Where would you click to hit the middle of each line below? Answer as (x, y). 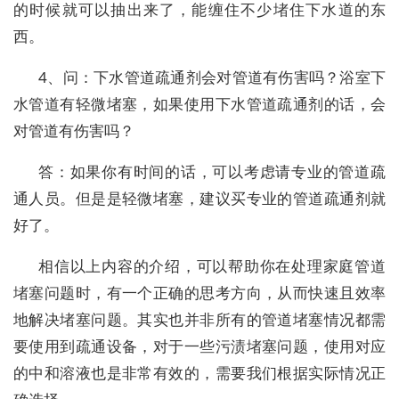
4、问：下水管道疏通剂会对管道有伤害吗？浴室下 (212, 77)
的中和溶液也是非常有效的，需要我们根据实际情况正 (199, 373)
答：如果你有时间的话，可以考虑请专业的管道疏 (212, 172)
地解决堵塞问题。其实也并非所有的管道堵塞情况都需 (199, 320)
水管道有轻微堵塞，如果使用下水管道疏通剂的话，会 (199, 104)
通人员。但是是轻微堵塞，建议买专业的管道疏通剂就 (199, 199)
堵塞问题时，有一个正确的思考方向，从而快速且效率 (199, 293)
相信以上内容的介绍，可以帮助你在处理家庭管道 (212, 266)
